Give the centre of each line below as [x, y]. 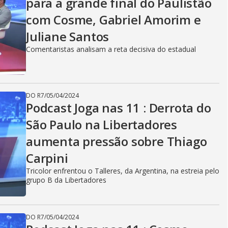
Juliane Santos [68, 36]
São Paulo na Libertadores [102, 124]
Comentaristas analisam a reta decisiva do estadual [111, 49]
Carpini [47, 158]
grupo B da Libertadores [66, 180]
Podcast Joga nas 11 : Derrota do [119, 108]
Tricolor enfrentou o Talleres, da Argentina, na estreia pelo [123, 171]
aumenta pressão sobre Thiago [117, 141]
